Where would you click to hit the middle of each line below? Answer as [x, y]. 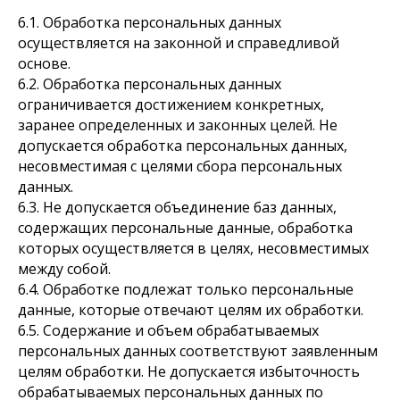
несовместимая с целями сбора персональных [180, 166]
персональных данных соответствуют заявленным [198, 351]
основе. [44, 63]
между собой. [64, 269]
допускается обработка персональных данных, [183, 146]
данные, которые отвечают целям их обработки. [191, 310]
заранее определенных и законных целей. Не [178, 125]
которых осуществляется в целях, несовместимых [193, 248]
